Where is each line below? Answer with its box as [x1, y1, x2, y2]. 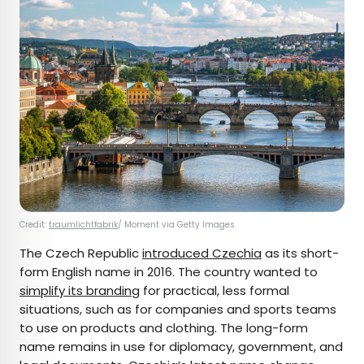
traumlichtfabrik [49, 218, 118, 231]
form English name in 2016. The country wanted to [19, 262, 318, 280]
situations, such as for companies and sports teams [19, 300, 336, 318]
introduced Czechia [142, 244, 262, 262]
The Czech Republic [19, 244, 142, 262]
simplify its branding [19, 281, 140, 299]
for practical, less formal [140, 281, 289, 299]
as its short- [262, 244, 339, 262]
